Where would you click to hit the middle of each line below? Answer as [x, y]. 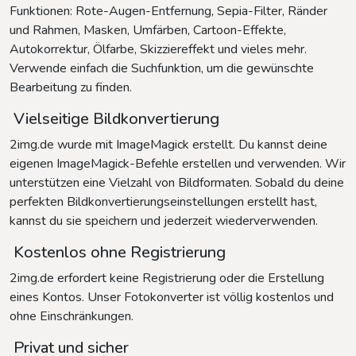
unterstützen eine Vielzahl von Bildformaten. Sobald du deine [177, 183]
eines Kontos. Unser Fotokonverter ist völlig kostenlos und [172, 298]
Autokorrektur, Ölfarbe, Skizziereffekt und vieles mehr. [158, 50]
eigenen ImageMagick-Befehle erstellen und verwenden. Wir [178, 164]
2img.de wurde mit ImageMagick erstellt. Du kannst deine [168, 145]
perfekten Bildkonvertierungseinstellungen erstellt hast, [163, 202]
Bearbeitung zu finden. [71, 88]
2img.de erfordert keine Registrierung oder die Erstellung [167, 279]
